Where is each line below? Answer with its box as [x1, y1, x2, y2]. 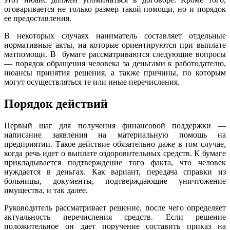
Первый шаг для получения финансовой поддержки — [4, 121, 226, 130]
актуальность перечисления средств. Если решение [4, 212, 226, 221]
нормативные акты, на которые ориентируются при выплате [4, 40, 226, 49]
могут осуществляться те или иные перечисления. [4, 77, 180, 86]
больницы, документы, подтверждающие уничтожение [4, 176, 226, 185]
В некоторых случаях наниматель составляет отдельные [4, 31, 226, 40]
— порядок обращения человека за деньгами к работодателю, [4, 59, 226, 68]
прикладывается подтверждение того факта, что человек [4, 158, 226, 167]
